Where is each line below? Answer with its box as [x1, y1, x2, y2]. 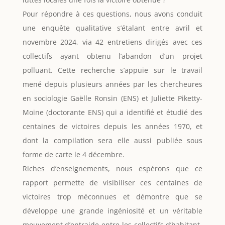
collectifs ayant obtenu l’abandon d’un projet [22, 51, 203, 61]
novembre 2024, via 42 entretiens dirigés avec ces [22, 37, 203, 47]
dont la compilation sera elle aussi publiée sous [22, 136, 203, 146]
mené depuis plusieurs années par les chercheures [22, 79, 203, 89]
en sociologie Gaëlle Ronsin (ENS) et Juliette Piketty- [22, 93, 203, 103]
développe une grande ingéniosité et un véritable [22, 206, 203, 216]
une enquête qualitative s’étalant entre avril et [22, 23, 203, 33]
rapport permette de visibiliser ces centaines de [22, 178, 203, 188]
